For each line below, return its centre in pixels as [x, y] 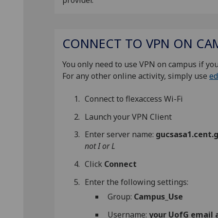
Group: [120, 197]
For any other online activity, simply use [136, 76]
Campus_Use [158, 197]
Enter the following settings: [137, 182]
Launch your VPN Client [128, 117]
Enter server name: [120, 135]
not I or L [100, 146]
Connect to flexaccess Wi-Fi [134, 99]
